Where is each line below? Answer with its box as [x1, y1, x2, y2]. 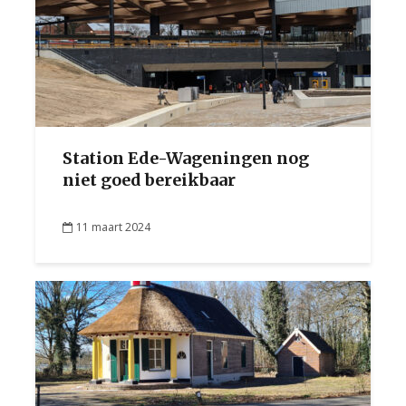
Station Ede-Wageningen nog [63, 148, 309, 169]
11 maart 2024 [76, 218, 150, 235]
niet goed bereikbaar [63, 169, 236, 190]
